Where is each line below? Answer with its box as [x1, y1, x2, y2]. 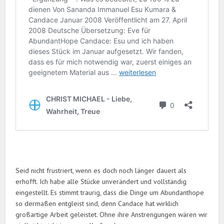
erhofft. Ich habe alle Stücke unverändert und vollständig [15, 177, 187, 186]
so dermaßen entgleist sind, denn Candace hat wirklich [15, 199, 179, 208]
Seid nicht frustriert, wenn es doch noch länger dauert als [15, 166, 187, 175]
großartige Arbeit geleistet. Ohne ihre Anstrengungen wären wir [15, 210, 208, 219]
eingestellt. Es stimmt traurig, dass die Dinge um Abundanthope [15, 188, 204, 197]
